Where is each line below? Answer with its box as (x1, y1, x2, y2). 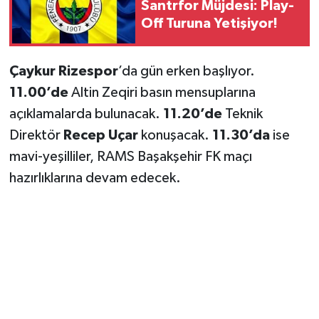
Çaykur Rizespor (9, 63, 118, 78)
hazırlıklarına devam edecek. (9, 170, 181, 185)
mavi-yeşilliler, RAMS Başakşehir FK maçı (9, 149, 252, 164)
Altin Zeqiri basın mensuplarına (68, 85, 256, 100)
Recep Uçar (63, 127, 138, 142)
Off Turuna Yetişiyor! (141, 16, 278, 31)
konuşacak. (137, 127, 212, 142)
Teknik (221, 106, 263, 121)
